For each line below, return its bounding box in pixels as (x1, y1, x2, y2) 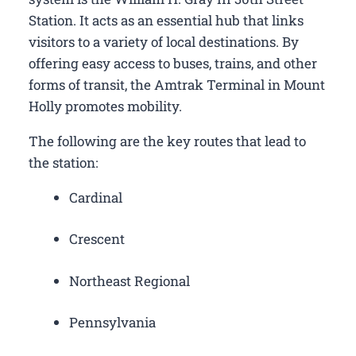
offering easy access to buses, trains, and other (29, 53, 317, 72)
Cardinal (69, 188, 122, 207)
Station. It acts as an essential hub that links (29, 10, 304, 29)
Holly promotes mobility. (29, 96, 182, 115)
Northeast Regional (69, 271, 190, 290)
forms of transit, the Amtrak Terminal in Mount (29, 75, 325, 94)
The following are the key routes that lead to (29, 131, 306, 150)
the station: (29, 153, 98, 172)
